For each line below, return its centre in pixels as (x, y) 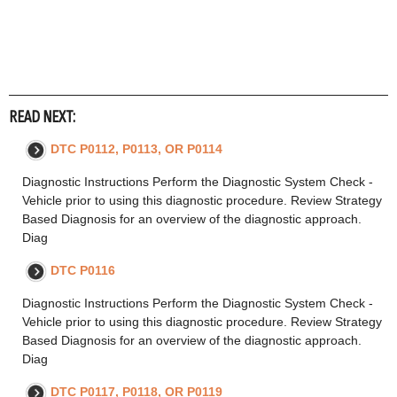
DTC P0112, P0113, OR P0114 (136, 148)
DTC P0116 (83, 270)
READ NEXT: (42, 117)
